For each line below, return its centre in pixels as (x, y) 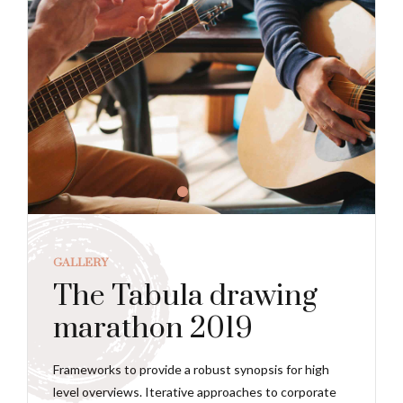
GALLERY (81, 262)
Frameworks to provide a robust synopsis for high (191, 369)
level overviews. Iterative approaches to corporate (195, 392)
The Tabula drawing (185, 296)
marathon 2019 (153, 329)
